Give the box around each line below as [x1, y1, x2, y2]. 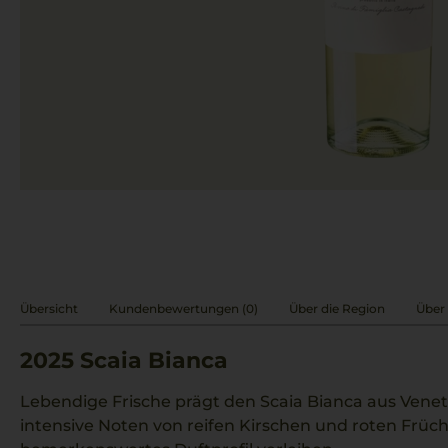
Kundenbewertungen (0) [109, 300, 258, 316]
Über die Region [289, 300, 385, 316]
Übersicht [20, 300, 78, 316]
